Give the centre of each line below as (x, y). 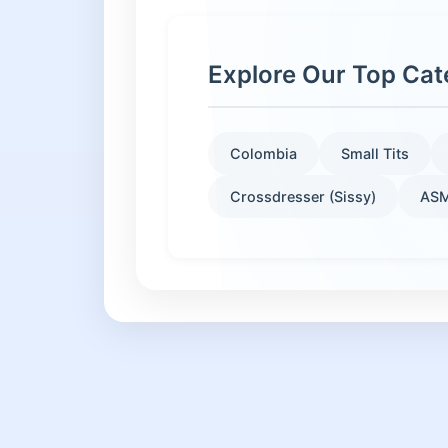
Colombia (263, 153)
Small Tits (375, 153)
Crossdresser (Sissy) (303, 196)
